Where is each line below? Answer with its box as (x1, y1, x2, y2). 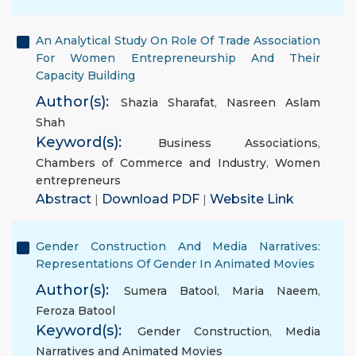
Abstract (36, 192, 95, 207)
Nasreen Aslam (226, 95, 320, 110)
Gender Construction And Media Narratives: (36, 239, 320, 253)
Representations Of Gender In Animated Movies (36, 257, 315, 271)
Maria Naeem (232, 284, 318, 298)
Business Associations (157, 136, 318, 150)
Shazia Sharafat (121, 95, 215, 110)
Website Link (210, 192, 294, 207)
